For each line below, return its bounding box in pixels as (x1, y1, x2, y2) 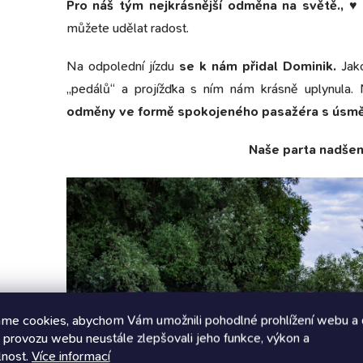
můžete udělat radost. (66, 19, 189, 36)
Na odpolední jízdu (66, 57, 174, 75)
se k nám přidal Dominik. (173, 57, 336, 75)
